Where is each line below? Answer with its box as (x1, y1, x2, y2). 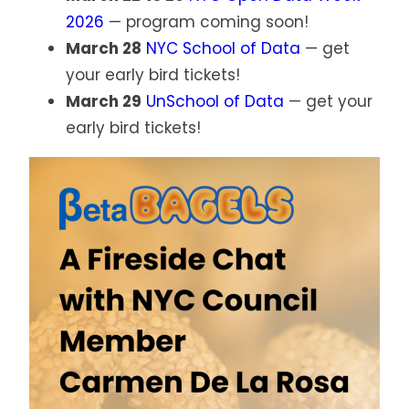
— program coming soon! (104, 11, 309, 34)
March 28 (66, 37, 142, 60)
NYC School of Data (146, 37, 300, 60)
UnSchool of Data (146, 90, 284, 113)
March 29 (66, 90, 142, 113)
